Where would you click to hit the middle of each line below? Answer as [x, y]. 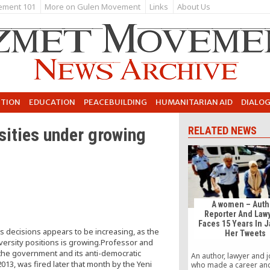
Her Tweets [245, 234]
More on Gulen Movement [93, 7]
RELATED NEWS [223, 130]
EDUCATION [52, 102]
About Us [194, 7]
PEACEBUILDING [115, 102]
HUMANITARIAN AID [194, 102]
